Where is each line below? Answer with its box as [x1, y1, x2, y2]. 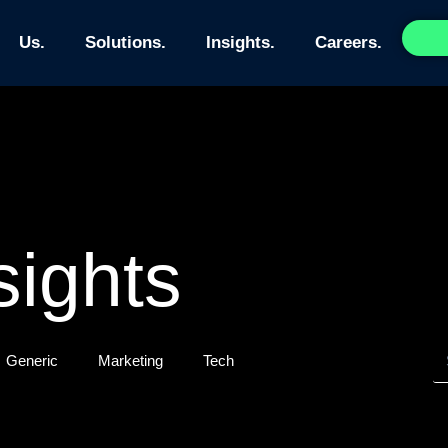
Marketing [98, 352, 163, 369]
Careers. [314, 33, 382, 52]
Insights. [205, 33, 275, 52]
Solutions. [84, 33, 166, 52]
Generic [6, 352, 58, 369]
